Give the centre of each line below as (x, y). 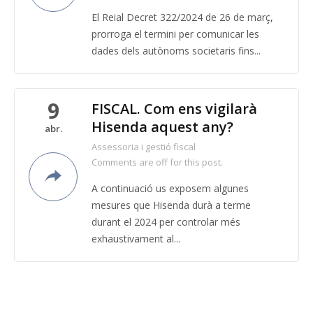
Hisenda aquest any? (162, 127)
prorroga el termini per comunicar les (175, 34)
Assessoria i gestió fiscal (144, 147)
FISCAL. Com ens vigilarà (174, 109)
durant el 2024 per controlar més (166, 222)
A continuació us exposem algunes (170, 188)
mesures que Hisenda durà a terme (171, 205)
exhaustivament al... (136, 239)
